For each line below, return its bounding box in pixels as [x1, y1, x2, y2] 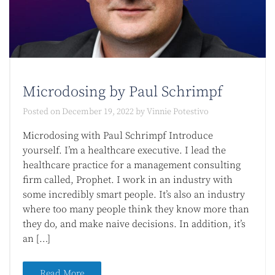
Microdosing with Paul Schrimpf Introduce [23, 130, 213, 142]
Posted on [23, 106, 62, 118]
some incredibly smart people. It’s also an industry [23, 188, 245, 201]
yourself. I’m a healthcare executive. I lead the [23, 144, 226, 157]
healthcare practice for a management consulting [23, 159, 241, 172]
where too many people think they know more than [23, 203, 249, 216]
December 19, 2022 [62, 106, 134, 118]
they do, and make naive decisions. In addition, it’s [23, 218, 246, 231]
